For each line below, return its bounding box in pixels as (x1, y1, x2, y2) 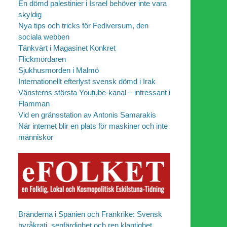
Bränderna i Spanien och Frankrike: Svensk (18, 210, 162, 219)
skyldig (18, 10, 42, 19)
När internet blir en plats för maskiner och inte (18, 122, 168, 131)
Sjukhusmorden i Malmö (18, 66, 99, 75)
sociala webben (18, 32, 69, 42)
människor (18, 133, 53, 142)
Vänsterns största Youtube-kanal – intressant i (18, 88, 170, 97)
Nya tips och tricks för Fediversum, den (18, 21, 148, 30)
